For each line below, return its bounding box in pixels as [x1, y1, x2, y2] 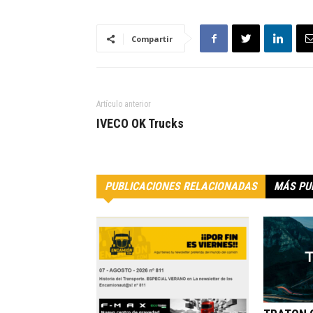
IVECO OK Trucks [96, 116, 184, 131]
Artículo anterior [96, 99, 151, 110]
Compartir [131, 34, 173, 45]
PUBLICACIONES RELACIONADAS [105, 180, 257, 194]
